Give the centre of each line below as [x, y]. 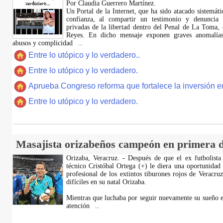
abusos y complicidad [43, 43]
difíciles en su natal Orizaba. [106, 182]
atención [79, 206]
